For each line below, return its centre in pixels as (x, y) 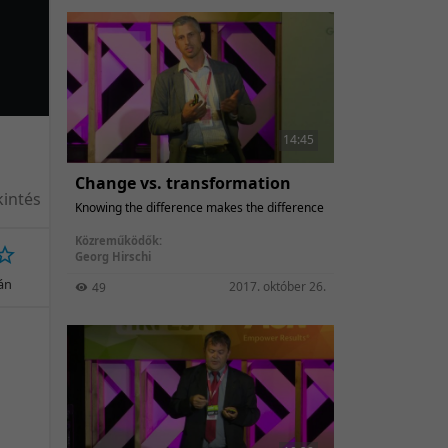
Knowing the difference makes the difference (199, 207)
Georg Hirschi (113, 256)
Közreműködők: (118, 240)
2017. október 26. (277, 286)
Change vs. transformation (183, 182)
